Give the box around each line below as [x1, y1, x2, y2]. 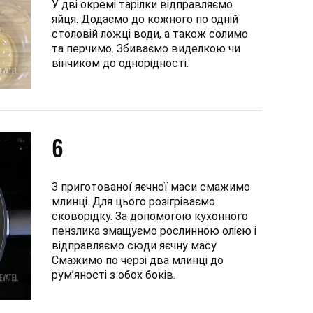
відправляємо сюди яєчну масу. [52, 238, 218, 252]
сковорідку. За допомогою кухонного [52, 209, 248, 223]
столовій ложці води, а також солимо [52, 27, 248, 41]
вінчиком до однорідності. [52, 56, 189, 70]
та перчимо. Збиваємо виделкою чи [52, 41, 240, 55]
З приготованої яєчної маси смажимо [52, 180, 250, 194]
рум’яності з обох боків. [52, 268, 175, 282]
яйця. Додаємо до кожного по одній [52, 12, 238, 26]
